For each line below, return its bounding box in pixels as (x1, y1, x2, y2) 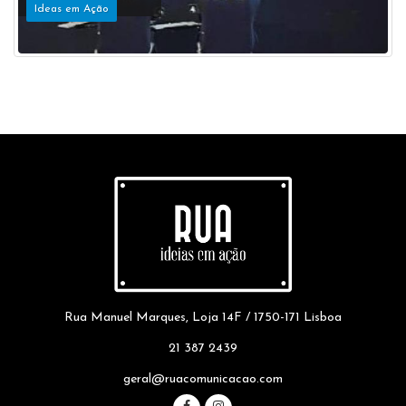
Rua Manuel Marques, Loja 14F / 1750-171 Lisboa (64, 310, 342, 324)
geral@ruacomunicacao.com (123, 372, 283, 386)
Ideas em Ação (34, 4, 109, 15)
